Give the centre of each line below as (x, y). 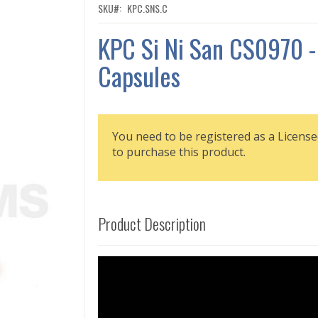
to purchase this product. (179, 152)
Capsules (139, 75)
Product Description (152, 223)
